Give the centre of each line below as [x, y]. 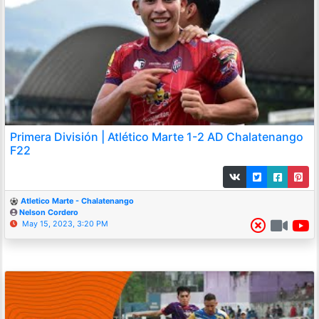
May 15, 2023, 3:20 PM [65, 224]
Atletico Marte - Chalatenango [77, 202]
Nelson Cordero [49, 213]
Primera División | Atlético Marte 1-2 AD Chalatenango [157, 137]
